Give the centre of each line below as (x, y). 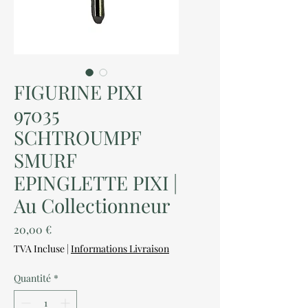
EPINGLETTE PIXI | (96, 183)
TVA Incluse (39, 249)
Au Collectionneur (92, 205)
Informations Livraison (120, 249)
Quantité (32, 278)
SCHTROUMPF (77, 137)
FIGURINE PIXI (78, 92)
